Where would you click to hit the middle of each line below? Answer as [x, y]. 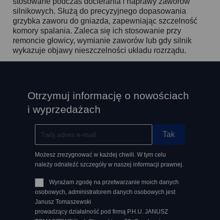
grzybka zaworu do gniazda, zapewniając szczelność [105, 21]
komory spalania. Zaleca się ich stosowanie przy [97, 31]
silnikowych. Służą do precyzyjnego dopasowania [100, 11]
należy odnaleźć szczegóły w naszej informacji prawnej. [110, 165]
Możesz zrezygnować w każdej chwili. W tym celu [101, 155]
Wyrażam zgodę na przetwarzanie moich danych [114, 182]
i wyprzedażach [64, 110]
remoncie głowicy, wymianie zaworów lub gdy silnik [102, 41]
